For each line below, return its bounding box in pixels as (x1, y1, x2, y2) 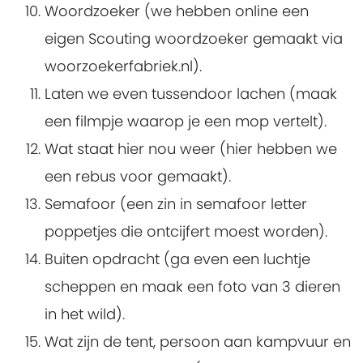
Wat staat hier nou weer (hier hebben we (45, 139, 337, 160)
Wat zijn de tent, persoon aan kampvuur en (45, 331, 351, 352)
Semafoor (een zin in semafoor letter (45, 194, 307, 215)
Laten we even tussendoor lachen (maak (45, 83, 337, 105)
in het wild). (45, 304, 125, 325)
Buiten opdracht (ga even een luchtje (45, 249, 310, 270)
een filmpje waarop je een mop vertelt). (45, 111, 327, 132)
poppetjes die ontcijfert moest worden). (45, 221, 327, 242)
